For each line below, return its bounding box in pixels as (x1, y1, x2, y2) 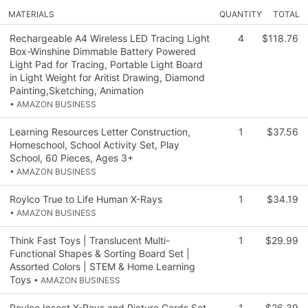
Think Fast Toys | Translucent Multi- (10, 234, 170, 246)
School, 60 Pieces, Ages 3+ (10, 151, 133, 164)
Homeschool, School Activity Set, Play (10, 138, 179, 151)
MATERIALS (8, 8, 54, 19)
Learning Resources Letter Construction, (10, 125, 190, 137)
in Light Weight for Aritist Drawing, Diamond (10, 71, 205, 83)
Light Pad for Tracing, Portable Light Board (10, 58, 203, 70)
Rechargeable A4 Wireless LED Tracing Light (10, 32, 210, 44)
